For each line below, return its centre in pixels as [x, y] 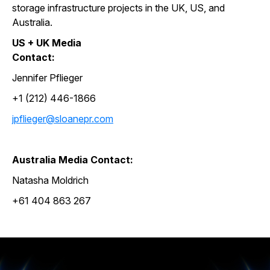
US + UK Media [47, 43]
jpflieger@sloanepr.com [63, 119]
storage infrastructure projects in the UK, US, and [118, 8]
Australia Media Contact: [73, 160]
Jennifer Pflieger [47, 78]
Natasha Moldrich [50, 180]
